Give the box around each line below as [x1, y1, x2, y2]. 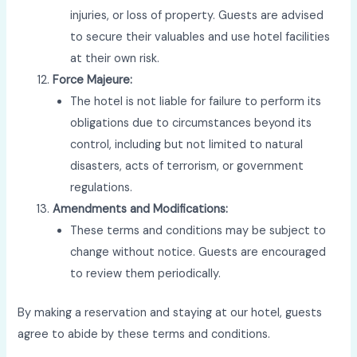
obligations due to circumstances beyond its [70, 115, 312, 131]
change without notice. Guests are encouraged [70, 244, 327, 260]
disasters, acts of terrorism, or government [70, 158, 304, 174]
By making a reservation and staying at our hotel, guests [18, 304, 323, 320]
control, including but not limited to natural [70, 136, 304, 152]
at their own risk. [70, 50, 160, 66]
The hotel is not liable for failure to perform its [70, 93, 322, 109]
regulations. [70, 179, 133, 195]
